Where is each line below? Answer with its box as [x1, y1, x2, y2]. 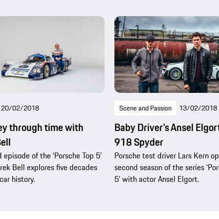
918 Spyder [114, 134, 163, 150]
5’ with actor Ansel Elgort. [114, 173, 199, 185]
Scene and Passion [119, 102, 172, 113]
